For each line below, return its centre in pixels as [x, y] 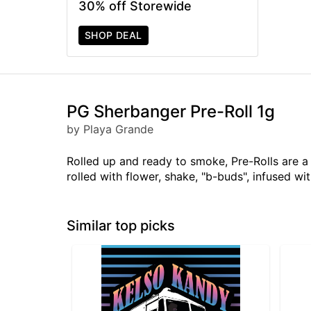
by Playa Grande [110, 129]
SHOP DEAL [114, 35]
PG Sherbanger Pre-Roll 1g [171, 111]
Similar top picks [121, 225]
